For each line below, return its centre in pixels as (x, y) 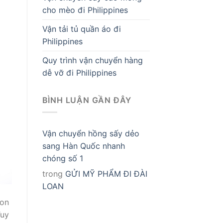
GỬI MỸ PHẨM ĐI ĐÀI (106, 174)
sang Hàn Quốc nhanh (83, 146)
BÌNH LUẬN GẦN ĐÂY (87, 100)
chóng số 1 (62, 159)
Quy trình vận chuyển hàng (92, 60)
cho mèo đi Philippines (85, 10)
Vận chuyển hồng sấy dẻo (91, 134)
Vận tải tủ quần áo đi (81, 29)
